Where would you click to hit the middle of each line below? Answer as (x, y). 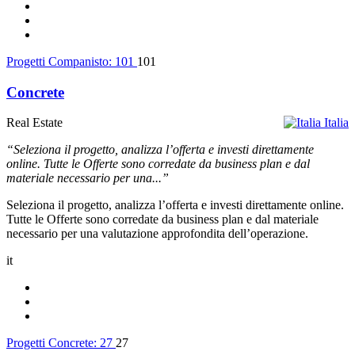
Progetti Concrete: (53, 343)
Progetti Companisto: (61, 61)
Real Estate (34, 123)
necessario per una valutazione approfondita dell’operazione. (157, 234)
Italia (336, 123)
